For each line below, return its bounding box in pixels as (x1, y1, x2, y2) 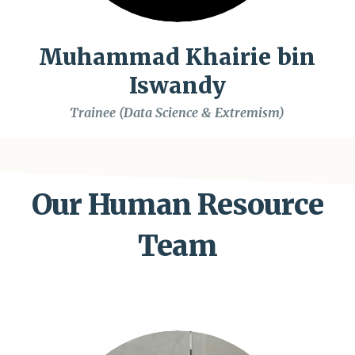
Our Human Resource (31, 187, 323, 223)
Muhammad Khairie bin (39, 43, 316, 72)
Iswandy (128, 71, 226, 101)
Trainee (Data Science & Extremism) (70, 105, 285, 121)
